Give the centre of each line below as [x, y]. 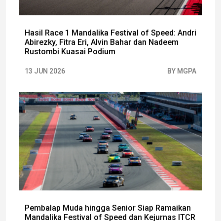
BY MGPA [182, 71]
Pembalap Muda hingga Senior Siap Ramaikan [108, 208]
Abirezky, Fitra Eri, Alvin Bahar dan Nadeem [102, 42]
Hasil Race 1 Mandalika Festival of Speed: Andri [110, 33]
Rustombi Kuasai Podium [70, 51]
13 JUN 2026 [45, 71]
